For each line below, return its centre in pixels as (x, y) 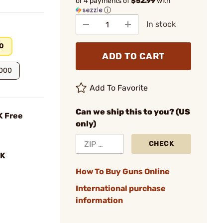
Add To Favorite (119, 88)
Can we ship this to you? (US (133, 112)
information (99, 200)
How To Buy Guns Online (123, 171)
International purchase (121, 188)
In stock (161, 24)
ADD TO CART (133, 56)
